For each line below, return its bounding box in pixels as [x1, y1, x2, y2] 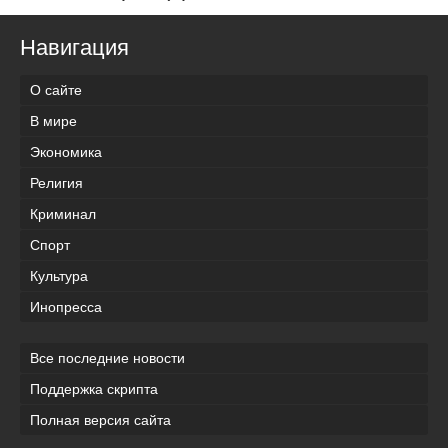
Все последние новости [30, 349, 185, 366]
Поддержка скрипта [30, 380, 158, 397]
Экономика [30, 143, 102, 160]
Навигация [20, 35, 129, 61]
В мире [30, 112, 77, 129]
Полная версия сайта [30, 411, 171, 428]
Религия [30, 174, 83, 191]
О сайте [30, 81, 82, 98]
